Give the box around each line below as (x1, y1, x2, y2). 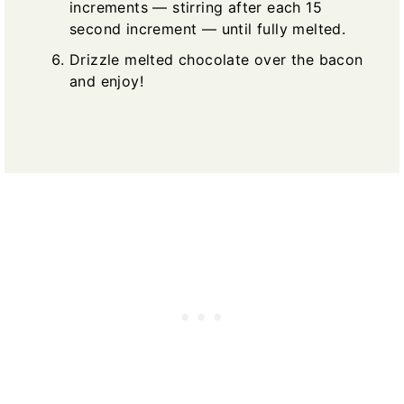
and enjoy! (69, 71, 144, 90)
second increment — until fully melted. (69, 19, 346, 38)
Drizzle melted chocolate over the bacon (69, 50, 363, 69)
